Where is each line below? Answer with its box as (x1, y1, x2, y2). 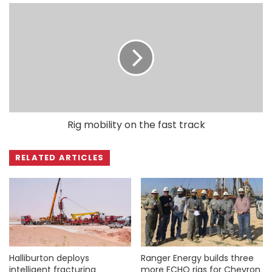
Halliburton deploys (9, 252, 89, 265)
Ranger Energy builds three (141, 252, 254, 265)
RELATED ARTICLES (15, 151, 104, 163)
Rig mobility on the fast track (67, 117, 205, 132)
